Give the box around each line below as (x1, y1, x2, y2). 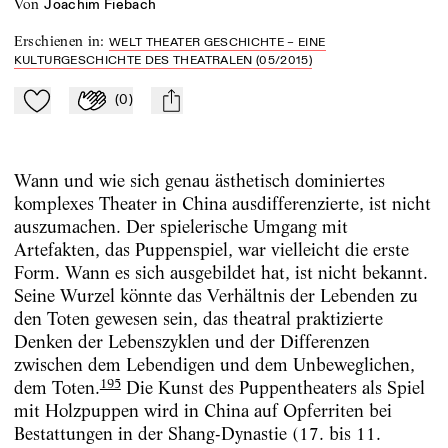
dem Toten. (13, 377, 100, 399)
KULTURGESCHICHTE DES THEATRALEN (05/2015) (13, 53, 313, 69)
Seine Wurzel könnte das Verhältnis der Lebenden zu (13, 285, 418, 307)
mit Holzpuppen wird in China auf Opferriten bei (13, 400, 392, 422)
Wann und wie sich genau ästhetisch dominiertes (13, 170, 385, 192)
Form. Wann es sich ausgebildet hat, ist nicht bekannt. (13, 262, 428, 284)
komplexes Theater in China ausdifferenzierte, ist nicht (13, 193, 431, 215)
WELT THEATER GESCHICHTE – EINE (109, 35, 326, 51)
